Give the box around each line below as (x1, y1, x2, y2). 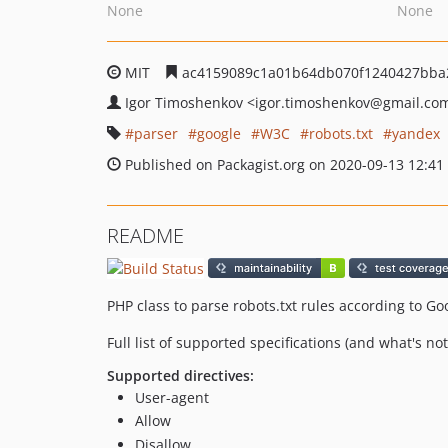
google (197, 124, 241, 143)
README (107, 222, 184, 249)
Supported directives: (107, 365, 254, 385)
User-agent (135, 387, 209, 407)
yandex (392, 124, 440, 143)
